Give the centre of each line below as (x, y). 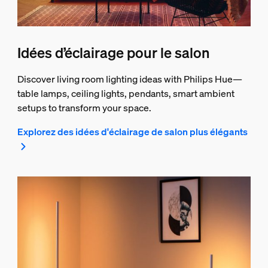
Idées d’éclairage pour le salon (113, 53)
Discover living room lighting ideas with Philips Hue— (130, 79)
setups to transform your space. (84, 108)
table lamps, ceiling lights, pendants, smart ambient (126, 94)
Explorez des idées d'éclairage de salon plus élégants (132, 132)
